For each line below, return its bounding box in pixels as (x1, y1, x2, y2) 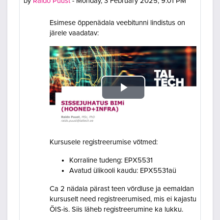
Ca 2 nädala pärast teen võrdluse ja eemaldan (50, 185, 194, 192)
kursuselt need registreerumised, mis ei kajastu (50, 195, 196, 203)
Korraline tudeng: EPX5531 (69, 156, 153, 164)
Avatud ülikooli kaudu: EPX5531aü (69, 166, 176, 174)
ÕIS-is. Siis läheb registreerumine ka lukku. (50, 205, 185, 213)
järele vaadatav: (50, 29, 99, 37)
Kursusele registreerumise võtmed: (50, 138, 158, 146)
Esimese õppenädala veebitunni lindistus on (50, 19, 185, 27)
